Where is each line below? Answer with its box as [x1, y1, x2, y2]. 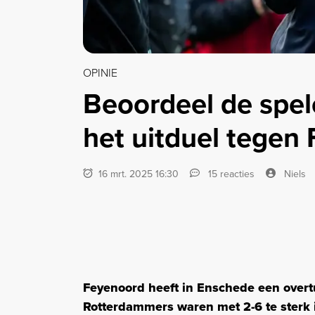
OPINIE [83, 65, 117, 82]
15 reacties [205, 167, 255, 182]
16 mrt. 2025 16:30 [96, 167, 179, 182]
